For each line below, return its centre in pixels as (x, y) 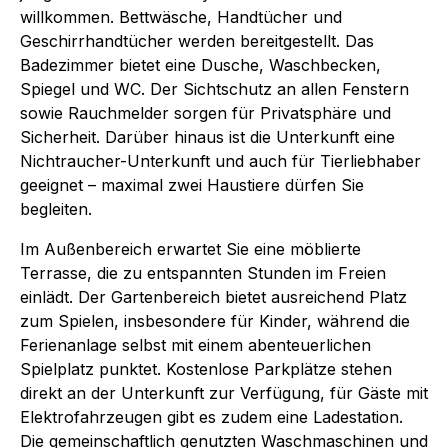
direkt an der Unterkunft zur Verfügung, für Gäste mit (224, 392)
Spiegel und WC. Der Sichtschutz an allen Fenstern (214, 88)
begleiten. (56, 208)
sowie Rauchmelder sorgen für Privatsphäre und (205, 112)
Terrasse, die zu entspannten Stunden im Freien (203, 272)
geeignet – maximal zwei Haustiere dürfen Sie (192, 184)
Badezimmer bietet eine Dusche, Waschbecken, (200, 64)
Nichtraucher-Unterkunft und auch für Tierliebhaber (220, 160)
